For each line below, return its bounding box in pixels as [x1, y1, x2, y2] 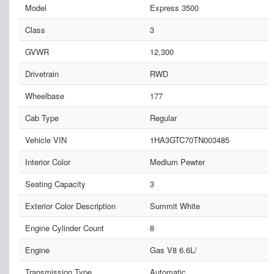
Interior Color [25, 155, 70, 168]
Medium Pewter [149, 155, 205, 168]
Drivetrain [25, 67, 59, 80]
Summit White [149, 199, 200, 212]
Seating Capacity [25, 177, 86, 190]
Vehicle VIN [25, 133, 67, 146]
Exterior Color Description [25, 199, 116, 212]
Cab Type [25, 111, 59, 124]
